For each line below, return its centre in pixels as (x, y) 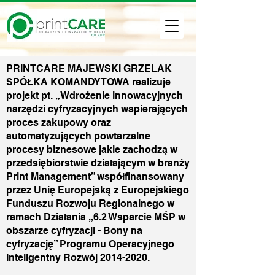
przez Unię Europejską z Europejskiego (98, 190)
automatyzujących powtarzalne (78, 136)
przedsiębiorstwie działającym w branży (98, 163)
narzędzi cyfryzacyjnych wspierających (97, 109)
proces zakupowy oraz (59, 122)
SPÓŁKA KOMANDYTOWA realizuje (88, 82)
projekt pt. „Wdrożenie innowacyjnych (95, 95)
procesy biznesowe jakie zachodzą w (92, 149)
